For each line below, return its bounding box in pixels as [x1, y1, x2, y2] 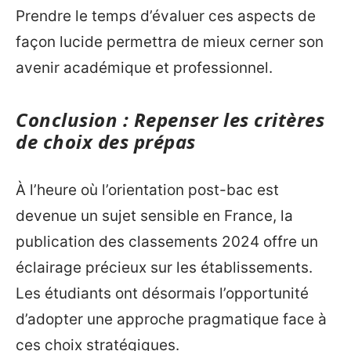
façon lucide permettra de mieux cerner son [16, 33, 324, 52]
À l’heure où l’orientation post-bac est [16, 180, 279, 199]
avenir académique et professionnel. [16, 59, 273, 78]
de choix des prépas [16, 128, 196, 155]
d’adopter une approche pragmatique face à [16, 309, 327, 328]
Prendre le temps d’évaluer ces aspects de [16, 7, 316, 26]
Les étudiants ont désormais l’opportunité [16, 284, 309, 302]
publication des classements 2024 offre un [16, 232, 318, 251]
